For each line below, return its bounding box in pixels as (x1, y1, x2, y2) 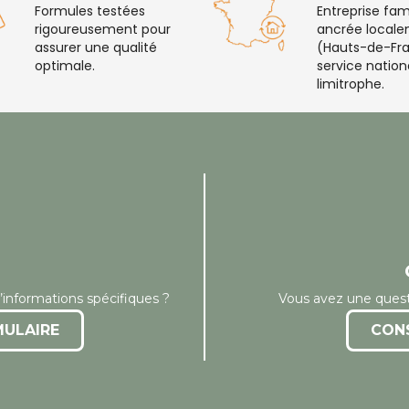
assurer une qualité (34, 37, 157, 57)
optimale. (34, 56, 95, 75)
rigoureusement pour (34, 19, 171, 38)
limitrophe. (316, 74, 384, 93)
